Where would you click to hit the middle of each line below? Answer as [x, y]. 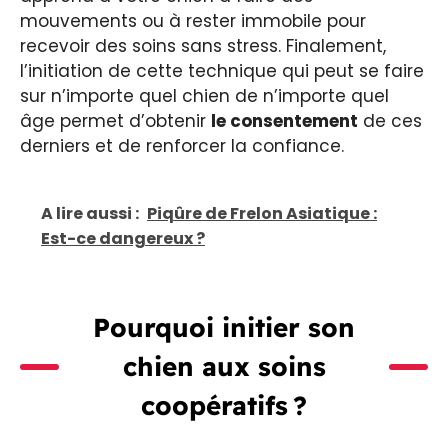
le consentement [284, 120]
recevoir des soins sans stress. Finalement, [203, 45]
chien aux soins [224, 367]
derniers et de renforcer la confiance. [182, 145]
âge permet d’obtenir [115, 120]
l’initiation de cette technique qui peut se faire [222, 70]
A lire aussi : [90, 214]
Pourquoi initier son [224, 328]
